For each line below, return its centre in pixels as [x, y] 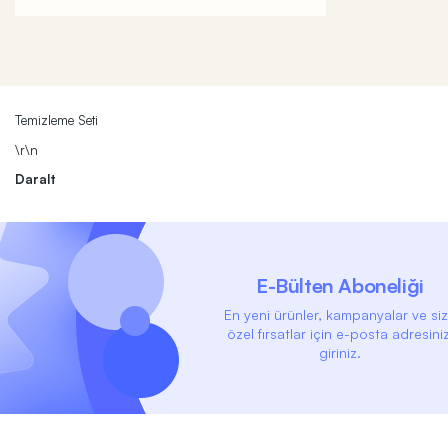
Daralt [35, 179]
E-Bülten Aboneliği [340, 285]
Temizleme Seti [56, 120]
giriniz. [340, 352]
